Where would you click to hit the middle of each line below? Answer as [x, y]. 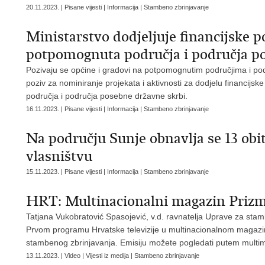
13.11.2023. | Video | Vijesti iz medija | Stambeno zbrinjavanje [113, 256]
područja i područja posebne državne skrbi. [107, 96]
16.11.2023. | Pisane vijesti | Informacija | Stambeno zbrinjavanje [117, 109]
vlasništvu [59, 156]
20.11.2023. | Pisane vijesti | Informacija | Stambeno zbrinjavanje [117, 7]
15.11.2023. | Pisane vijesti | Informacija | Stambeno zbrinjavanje [117, 172]
